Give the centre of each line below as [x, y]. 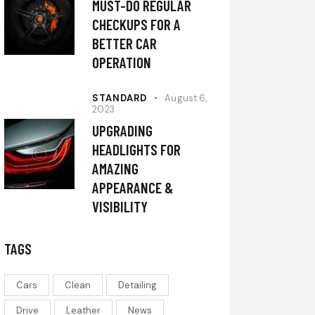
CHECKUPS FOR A [137, 25]
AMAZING [116, 169]
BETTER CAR [125, 44]
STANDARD [120, 98]
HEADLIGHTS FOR [137, 150]
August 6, [186, 98]
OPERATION [122, 63]
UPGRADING [123, 131]
